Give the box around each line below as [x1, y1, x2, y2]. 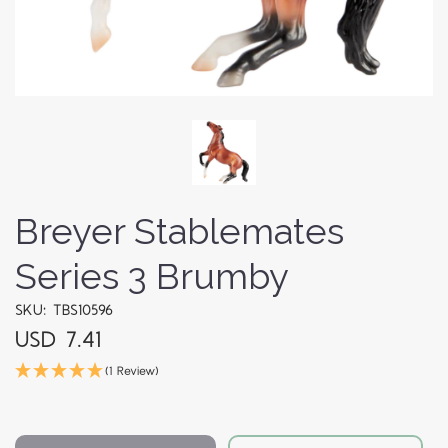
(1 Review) [105, 363, 159, 381]
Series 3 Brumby [15, 255, 289, 298]
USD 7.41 [15, 325, 101, 357]
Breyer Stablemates [15, 210, 344, 253]
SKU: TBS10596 [15, 300, 113, 322]
